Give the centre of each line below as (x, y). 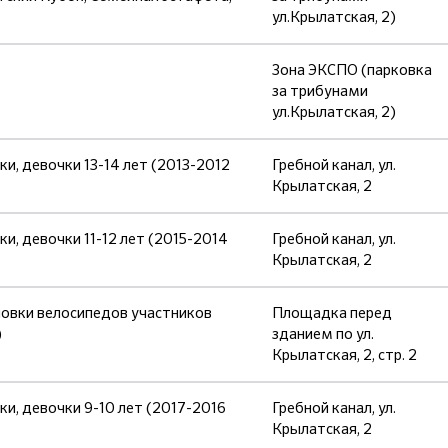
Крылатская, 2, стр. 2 (344, 355)
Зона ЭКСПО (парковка (352, 70)
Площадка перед (332, 313)
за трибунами (320, 91)
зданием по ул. (323, 334)
